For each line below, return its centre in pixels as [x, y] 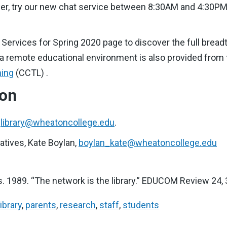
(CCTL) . [31, 73]
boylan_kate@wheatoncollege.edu [148, 143]
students [141, 205]
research [78, 205]
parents [41, 205]
